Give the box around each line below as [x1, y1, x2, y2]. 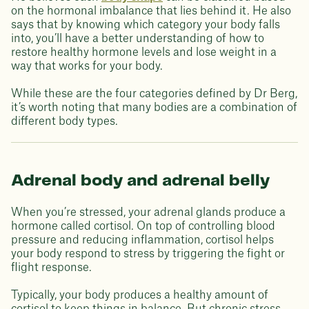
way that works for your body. [11, 61, 163, 72]
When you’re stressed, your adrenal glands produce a [11, 207, 286, 218]
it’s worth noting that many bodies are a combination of [11, 102, 297, 113]
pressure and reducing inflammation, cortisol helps [11, 235, 274, 246]
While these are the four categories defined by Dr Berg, [11, 88, 297, 99]
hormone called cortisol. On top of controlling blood [11, 221, 275, 232]
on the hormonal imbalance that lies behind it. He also [11, 6, 291, 17]
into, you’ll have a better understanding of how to [11, 33, 264, 44]
